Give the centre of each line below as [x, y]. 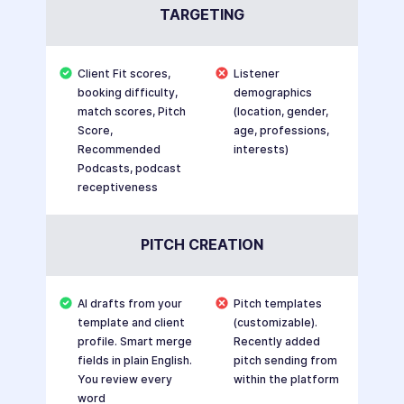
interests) [261, 150]
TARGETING [202, 15]
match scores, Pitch [131, 112]
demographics [272, 93]
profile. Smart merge [134, 342]
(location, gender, [280, 112]
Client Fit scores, [124, 74]
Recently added [276, 342]
